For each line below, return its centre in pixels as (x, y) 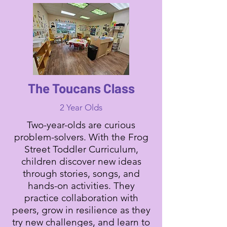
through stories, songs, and (81, 174)
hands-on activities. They (81, 186)
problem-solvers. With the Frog (81, 137)
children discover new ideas (81, 161)
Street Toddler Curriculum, (81, 149)
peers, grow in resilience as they (81, 210)
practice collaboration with (81, 198)
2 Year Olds (81, 107)
